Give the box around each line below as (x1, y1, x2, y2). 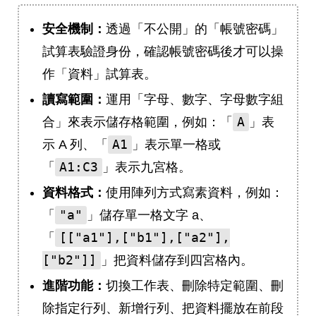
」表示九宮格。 (102, 160, 191, 174)
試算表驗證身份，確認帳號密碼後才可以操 (42, 44, 284, 59)
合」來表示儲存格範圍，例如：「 (42, 115, 233, 129)
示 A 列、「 (42, 138, 108, 152)
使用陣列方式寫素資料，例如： (106, 186, 284, 200)
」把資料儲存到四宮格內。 (101, 253, 253, 267)
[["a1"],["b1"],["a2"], (59, 230, 230, 245)
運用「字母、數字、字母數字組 (106, 92, 284, 107)
